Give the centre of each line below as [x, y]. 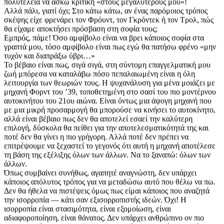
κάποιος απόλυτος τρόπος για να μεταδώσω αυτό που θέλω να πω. [110, 182]
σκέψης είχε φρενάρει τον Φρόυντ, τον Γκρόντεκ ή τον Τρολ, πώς [109, 20]
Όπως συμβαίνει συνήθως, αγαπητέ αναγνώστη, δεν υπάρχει [100, 173]
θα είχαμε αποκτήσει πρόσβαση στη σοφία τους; [81, 29]
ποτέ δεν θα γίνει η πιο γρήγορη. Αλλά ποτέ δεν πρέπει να [96, 137]
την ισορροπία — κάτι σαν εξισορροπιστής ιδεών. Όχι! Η [95, 200]
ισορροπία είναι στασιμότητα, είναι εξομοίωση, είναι [87, 209]
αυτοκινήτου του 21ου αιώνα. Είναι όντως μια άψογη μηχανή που [108, 101]
